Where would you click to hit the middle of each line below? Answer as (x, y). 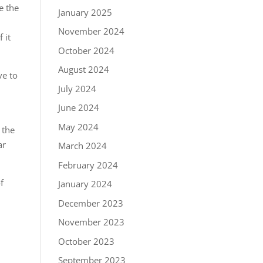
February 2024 (88, 165)
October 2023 (86, 241)
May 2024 (78, 127)
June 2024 (78, 107)
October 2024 (86, 50)
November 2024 (91, 31)
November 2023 (91, 222)
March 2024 (82, 146)
